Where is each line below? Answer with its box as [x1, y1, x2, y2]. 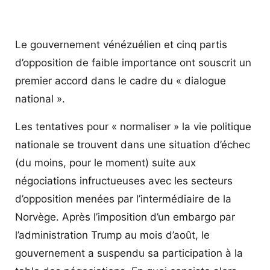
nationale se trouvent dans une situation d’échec [15, 138, 250, 151]
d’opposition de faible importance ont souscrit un [15, 56, 251, 69]
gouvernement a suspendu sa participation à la [15, 246, 243, 259]
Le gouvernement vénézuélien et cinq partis [15, 38, 227, 51]
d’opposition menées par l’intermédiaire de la [15, 192, 231, 205]
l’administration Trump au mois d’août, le [15, 228, 210, 241]
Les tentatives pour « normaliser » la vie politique [15, 120, 251, 133]
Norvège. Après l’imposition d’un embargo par [15, 210, 235, 223]
